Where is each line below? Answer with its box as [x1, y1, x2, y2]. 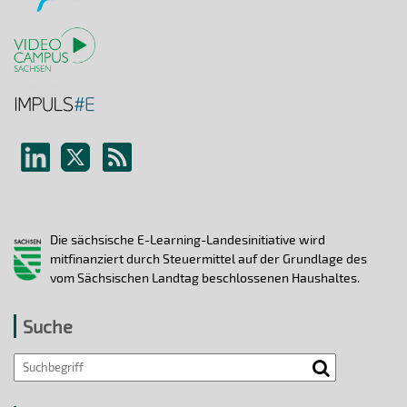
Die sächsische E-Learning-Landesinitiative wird [49, 232, 325, 248]
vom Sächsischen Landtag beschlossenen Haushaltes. [49, 270, 360, 286]
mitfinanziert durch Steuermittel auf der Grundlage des [49, 251, 367, 267]
